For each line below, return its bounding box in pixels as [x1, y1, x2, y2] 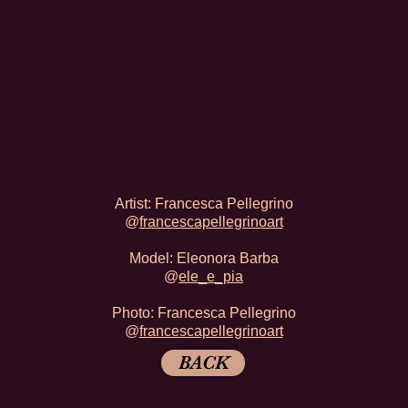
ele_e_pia [178, 269, 243, 284]
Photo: [111, 305, 158, 321]
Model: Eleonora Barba [128, 250, 279, 266]
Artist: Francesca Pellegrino [114, 196, 293, 211]
